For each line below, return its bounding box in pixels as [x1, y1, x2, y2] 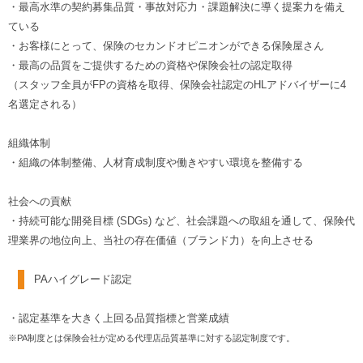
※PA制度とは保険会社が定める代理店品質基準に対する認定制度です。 [8, 333, 295, 344]
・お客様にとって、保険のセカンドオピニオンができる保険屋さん [8, 40, 324, 53]
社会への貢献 [8, 195, 71, 208]
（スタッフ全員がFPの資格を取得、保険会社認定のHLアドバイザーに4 [8, 79, 346, 92]
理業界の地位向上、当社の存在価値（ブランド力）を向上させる [8, 234, 314, 247]
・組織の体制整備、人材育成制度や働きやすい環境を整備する [8, 156, 303, 169]
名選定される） [8, 98, 82, 111]
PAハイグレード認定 [34, 273, 132, 286]
